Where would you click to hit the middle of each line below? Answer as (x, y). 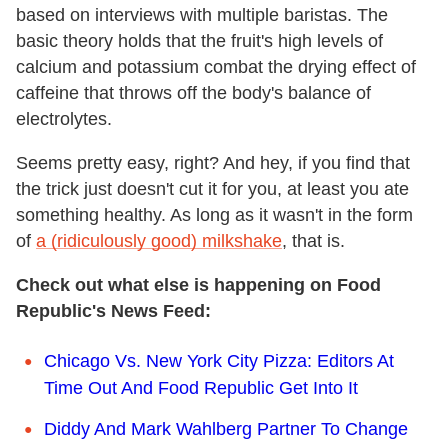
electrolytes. (64, 118)
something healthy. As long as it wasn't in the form (214, 214)
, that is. (313, 240)
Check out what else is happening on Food (198, 284)
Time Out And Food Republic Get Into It (201, 387)
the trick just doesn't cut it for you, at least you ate (212, 188)
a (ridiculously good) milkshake (159, 240)
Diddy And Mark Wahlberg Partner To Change (226, 428)
